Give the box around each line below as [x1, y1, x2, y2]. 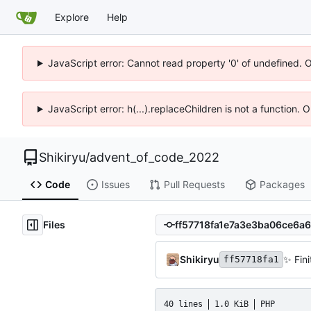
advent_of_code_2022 [90, 150, 219, 165]
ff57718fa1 [224, 253, 279, 264]
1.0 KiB [215, 299, 249, 309]
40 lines [164, 299, 203, 309]
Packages [259, 178, 305, 191]
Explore [55, 10, 89, 23]
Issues [101, 178, 130, 191]
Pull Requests [163, 178, 225, 191]
